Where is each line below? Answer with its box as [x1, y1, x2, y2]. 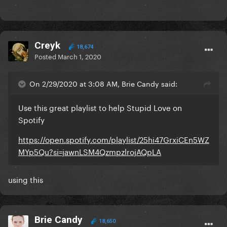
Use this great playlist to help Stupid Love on [18, 101, 182, 113]
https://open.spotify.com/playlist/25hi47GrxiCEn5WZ [18, 133, 209, 145]
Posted [34, 51, 58, 61]
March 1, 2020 [58, 51, 101, 61]
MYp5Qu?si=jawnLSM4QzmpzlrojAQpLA [18, 145, 161, 158]
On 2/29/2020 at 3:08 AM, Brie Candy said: [29, 78, 177, 89]
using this [8, 173, 43, 185]
